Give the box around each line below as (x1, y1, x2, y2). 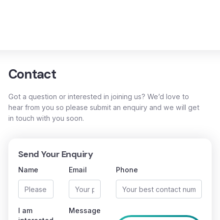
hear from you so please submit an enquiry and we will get (8, 103, 199, 111)
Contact (8, 66, 56, 82)
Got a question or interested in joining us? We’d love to (8, 92, 189, 101)
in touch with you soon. (8, 114, 84, 122)
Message (68, 206, 101, 215)
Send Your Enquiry (18, 148, 93, 160)
